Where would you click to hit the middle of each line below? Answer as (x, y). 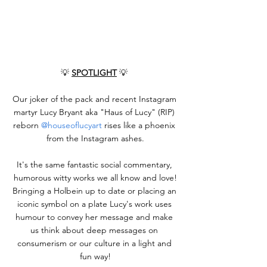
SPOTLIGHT (94, 72)
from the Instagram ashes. (95, 138)
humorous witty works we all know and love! (95, 177)
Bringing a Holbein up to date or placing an (95, 190)
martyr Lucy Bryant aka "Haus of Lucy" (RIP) (95, 112)
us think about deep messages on (95, 230)
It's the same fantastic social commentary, (95, 164)
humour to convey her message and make (95, 217)
